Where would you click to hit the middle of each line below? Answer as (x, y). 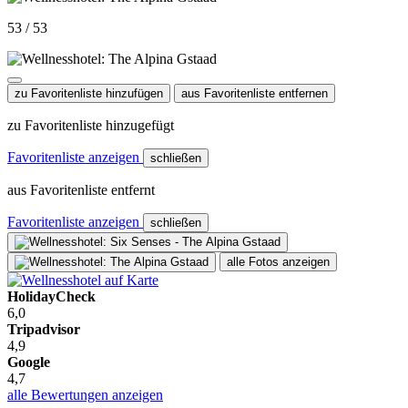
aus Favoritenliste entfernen (255, 93)
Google (29, 362)
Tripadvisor (44, 329)
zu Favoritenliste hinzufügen (89, 93)
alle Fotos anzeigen (278, 261)
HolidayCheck (51, 296)
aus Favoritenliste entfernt (81, 189)
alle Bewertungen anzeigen (85, 394)
